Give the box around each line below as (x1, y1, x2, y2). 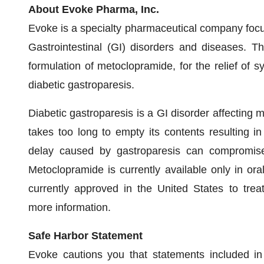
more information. (28, 202, 111, 213)
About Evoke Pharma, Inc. (28, 4, 159, 15)
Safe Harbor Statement (28, 230, 143, 242)
